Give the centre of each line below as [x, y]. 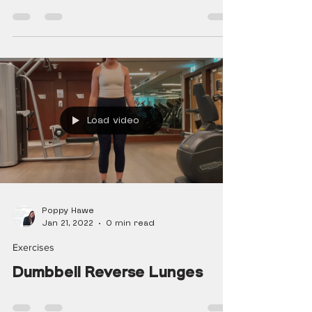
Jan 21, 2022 [68, 223]
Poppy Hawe [68, 211]
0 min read [130, 223]
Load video [113, 120]
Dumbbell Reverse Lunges [108, 272]
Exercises [33, 247]
